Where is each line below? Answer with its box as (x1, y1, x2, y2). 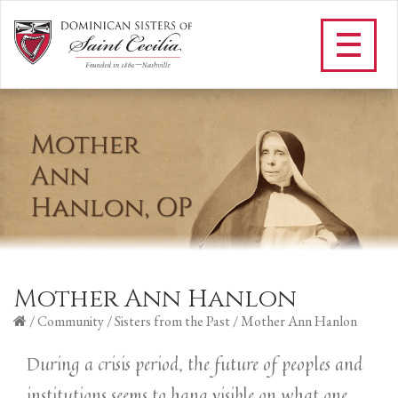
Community (37, 312, 104, 330)
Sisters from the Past (115, 312, 230, 330)
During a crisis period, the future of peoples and (27, 350, 362, 378)
